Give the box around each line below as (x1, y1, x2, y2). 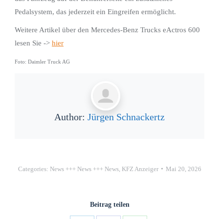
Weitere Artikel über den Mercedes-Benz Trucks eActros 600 (15, 25, 200, 34)
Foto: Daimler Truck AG (15, 58, 70, 65)
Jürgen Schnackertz (88, 111, 165, 122)
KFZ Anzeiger (121, 165, 158, 173)
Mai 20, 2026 (165, 165, 201, 173)
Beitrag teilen (89, 200, 130, 208)
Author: (54, 111, 88, 122)
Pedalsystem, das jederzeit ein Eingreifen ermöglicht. (15, 7, 176, 16)
